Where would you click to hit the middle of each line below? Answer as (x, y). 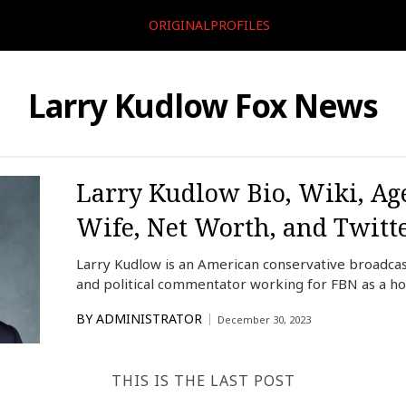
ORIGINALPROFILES (209, 25)
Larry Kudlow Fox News (203, 106)
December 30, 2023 (264, 319)
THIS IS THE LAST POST (203, 381)
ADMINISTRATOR (149, 319)
